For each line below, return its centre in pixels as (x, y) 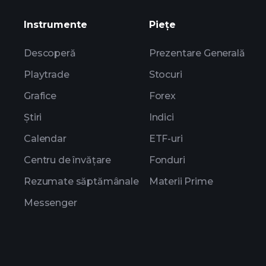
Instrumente (56, 25)
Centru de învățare (68, 160)
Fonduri (167, 160)
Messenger (50, 203)
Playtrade (47, 75)
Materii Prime (181, 181)
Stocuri (165, 75)
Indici (161, 117)
